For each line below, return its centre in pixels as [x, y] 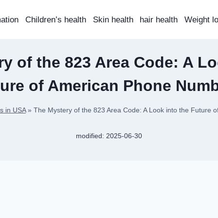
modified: [90, 136]
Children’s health [56, 19]
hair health [159, 19]
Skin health [113, 19]
